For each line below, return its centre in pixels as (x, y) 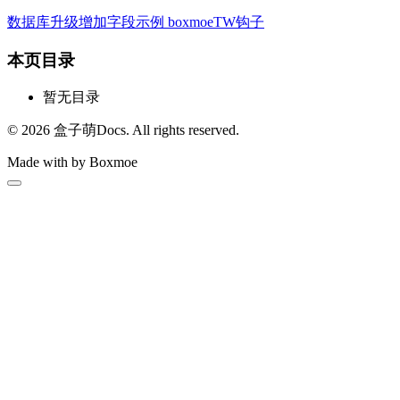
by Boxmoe (104, 162)
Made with (39, 162)
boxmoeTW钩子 (216, 21)
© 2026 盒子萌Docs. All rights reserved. (123, 130)
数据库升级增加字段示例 (86, 21)
